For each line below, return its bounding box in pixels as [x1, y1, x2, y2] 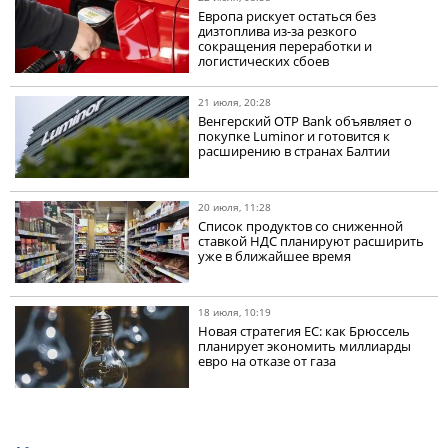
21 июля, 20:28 [198, 94, 272, 109]
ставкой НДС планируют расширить [198, 231, 425, 250]
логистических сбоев [198, 51, 330, 70]
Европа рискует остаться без [198, 6, 377, 25]
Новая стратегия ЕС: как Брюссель [198, 321, 411, 340]
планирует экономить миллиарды [198, 336, 412, 355]
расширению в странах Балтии [198, 141, 391, 160]
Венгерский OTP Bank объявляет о [198, 111, 413, 130]
